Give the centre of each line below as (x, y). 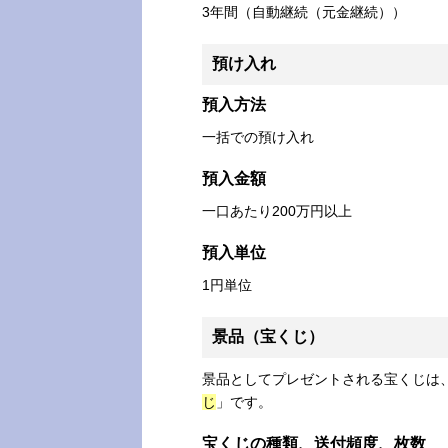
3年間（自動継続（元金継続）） (304, 12)
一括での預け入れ (258, 137)
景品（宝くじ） (268, 337)
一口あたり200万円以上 (277, 211)
